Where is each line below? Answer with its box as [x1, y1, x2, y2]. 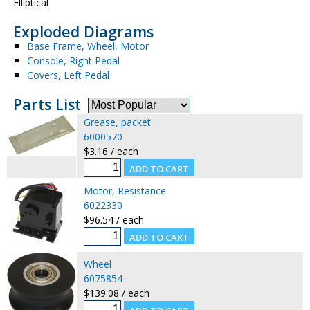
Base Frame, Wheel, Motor [26, 39, 149, 53]
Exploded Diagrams [12, 21, 154, 42]
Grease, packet [83, 115, 151, 129]
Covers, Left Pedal [26, 69, 109, 82]
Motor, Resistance [83, 183, 166, 197]
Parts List [12, 94, 81, 114]
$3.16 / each [83, 144, 138, 158]
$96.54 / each [83, 212, 144, 226]
